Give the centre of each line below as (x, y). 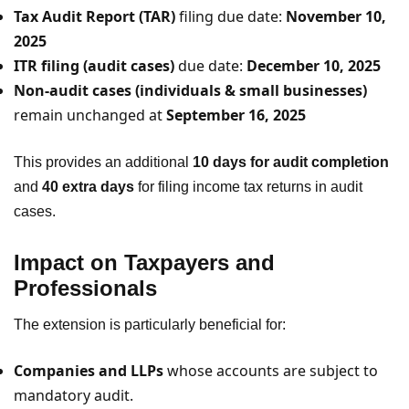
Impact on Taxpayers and (144, 262)
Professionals (85, 288)
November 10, (336, 16)
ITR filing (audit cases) (94, 65)
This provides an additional (103, 162)
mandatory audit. (73, 395)
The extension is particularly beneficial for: (150, 324)
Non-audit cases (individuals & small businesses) (190, 90)
